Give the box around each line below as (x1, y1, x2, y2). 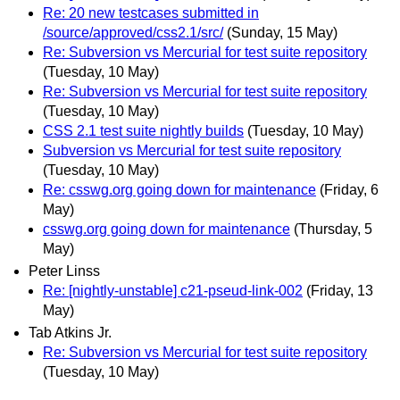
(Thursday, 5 (294, 221, 372, 237)
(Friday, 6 (320, 181, 379, 197)
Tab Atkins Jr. (29, 325, 112, 341)
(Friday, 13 (306, 283, 373, 299)
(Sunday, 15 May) (227, 24, 337, 40)
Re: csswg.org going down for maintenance (43, 181, 316, 197)
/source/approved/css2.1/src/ (43, 24, 223, 40)
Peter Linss (29, 263, 100, 279)
